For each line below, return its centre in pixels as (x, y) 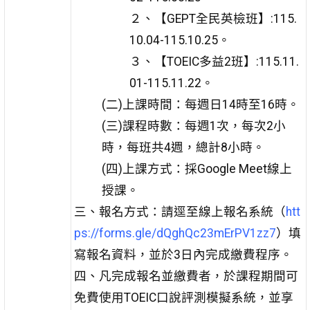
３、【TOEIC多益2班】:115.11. (214, 62)
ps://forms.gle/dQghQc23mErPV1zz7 (175, 234)
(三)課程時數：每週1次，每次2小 (193, 126)
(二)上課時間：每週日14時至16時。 (200, 105)
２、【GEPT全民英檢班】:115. (213, 19)
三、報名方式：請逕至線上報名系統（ (180, 212)
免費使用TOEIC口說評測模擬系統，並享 (183, 298)
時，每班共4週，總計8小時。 (183, 148)
